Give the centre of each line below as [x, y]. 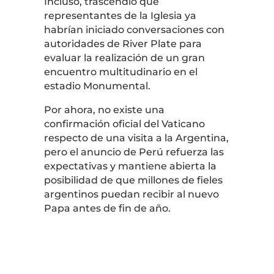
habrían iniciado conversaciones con [134, 29]
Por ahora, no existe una [104, 109]
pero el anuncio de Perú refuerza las [134, 152]
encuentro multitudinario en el [120, 72]
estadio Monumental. [97, 86]
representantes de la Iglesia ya [120, 15]
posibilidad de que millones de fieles [133, 180]
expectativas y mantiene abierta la [130, 166]
